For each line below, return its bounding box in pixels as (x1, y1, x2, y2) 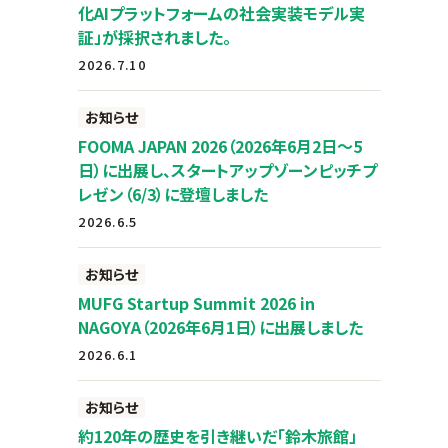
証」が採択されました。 (78, 25, 232, 49)
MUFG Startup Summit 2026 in (78, 291, 316, 315)
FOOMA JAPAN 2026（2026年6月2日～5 (78, 134, 363, 158)
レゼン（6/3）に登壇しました (78, 182, 269, 206)
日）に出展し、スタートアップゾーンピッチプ (78, 158, 378, 182)
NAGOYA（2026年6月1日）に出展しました (78, 315, 364, 339)
